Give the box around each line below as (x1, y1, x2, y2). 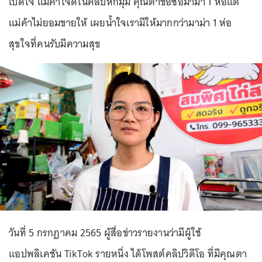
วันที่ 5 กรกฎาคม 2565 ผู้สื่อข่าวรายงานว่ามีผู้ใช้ (9, 224, 202, 242)
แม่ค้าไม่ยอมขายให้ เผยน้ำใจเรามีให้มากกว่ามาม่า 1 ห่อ (9, 14, 232, 32)
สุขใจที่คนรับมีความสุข (9, 35, 100, 53)
